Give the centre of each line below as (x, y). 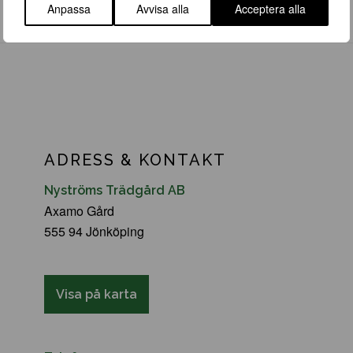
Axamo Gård (80, 210)
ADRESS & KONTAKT (136, 160)
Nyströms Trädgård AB (115, 190)
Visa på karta (97, 294)
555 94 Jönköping (95, 231)
